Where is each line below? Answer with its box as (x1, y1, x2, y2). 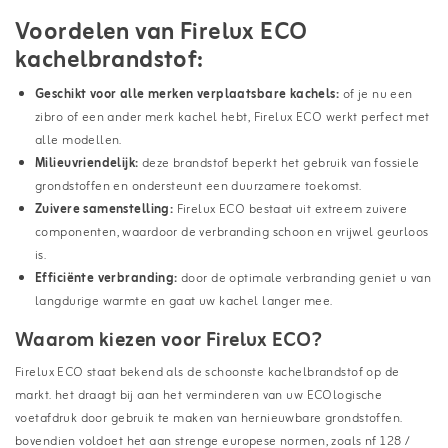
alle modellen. (35, 129, 122, 151)
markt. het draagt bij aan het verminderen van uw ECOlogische (15, 384, 383, 406)
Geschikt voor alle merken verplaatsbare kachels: (35, 83, 340, 105)
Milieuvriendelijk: (35, 152, 139, 174)
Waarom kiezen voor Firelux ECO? (15, 323, 323, 357)
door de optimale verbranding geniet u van (177, 267, 432, 289)
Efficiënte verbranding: (35, 267, 178, 289)
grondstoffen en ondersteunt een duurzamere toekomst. (35, 175, 362, 197)
